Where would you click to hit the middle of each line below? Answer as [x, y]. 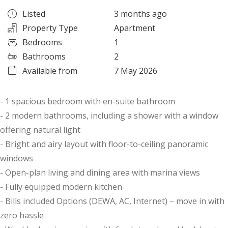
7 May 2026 [136, 71]
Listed [34, 14]
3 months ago [140, 14]
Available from [50, 71]
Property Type [50, 28]
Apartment [135, 28]
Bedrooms [42, 42]
